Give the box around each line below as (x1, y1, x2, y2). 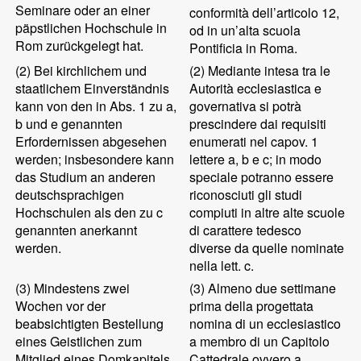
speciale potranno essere (189, 168, 334, 186)
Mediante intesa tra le (205, 61, 331, 80)
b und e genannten (15, 114, 123, 133)
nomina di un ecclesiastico (189, 314, 342, 333)
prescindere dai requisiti (189, 114, 327, 133)
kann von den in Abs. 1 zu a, (15, 97, 177, 115)
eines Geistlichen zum (15, 332, 143, 351)
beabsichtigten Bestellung (15, 314, 164, 333)
